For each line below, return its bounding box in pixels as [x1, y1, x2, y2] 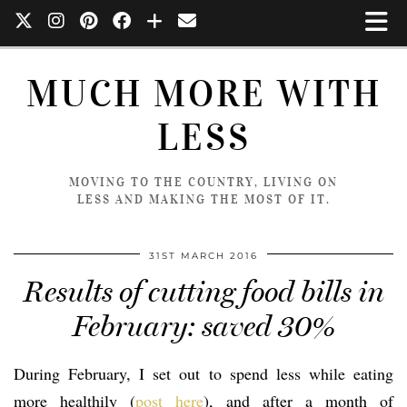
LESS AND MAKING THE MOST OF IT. [76, 192, 331, 207]
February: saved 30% [72, 309, 335, 343]
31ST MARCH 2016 [149, 250, 258, 262]
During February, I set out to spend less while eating [14, 362, 393, 384]
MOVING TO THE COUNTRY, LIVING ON [69, 174, 338, 190]
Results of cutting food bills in [23, 274, 384, 309]
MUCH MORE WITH [25, 72, 382, 116]
